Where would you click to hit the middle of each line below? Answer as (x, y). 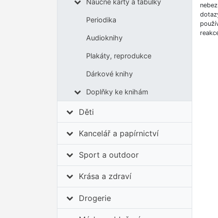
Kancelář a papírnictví (119, 133)
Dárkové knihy (109, 74)
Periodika (101, 20)
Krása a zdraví (105, 176)
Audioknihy (104, 38)
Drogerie (95, 198)
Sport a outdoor (109, 155)
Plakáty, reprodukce (118, 56)
